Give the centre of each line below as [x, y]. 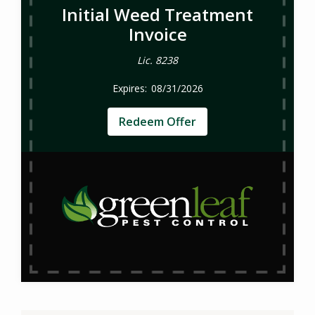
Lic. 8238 [157, 60]
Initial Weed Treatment [157, 15]
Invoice [157, 34]
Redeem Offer [157, 122]
